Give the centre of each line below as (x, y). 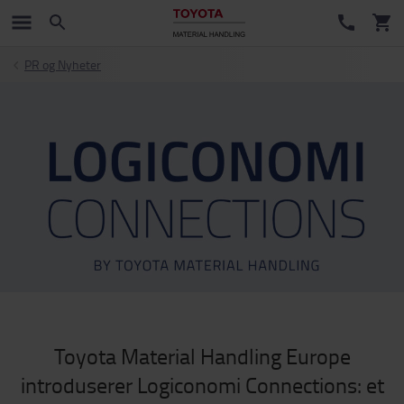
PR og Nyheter (63, 64)
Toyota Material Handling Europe (202, 356)
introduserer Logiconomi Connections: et (202, 385)
